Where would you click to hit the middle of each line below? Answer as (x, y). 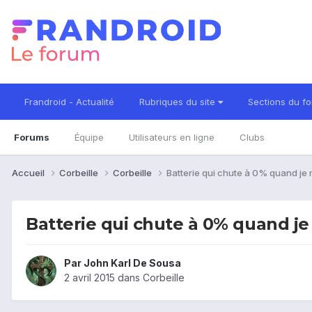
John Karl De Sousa (132, 263)
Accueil (29, 172)
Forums (32, 137)
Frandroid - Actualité (69, 102)
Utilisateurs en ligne (172, 137)
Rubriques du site (179, 102)
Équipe (89, 137)
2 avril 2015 (89, 278)
